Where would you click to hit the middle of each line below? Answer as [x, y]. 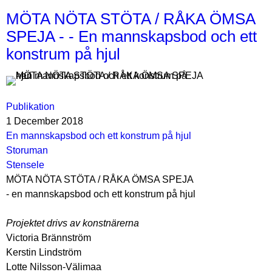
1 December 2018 [45, 121]
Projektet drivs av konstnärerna [73, 223]
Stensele [25, 165]
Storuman [27, 150]
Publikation [30, 107]
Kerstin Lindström [44, 252]
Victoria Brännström [49, 238]
